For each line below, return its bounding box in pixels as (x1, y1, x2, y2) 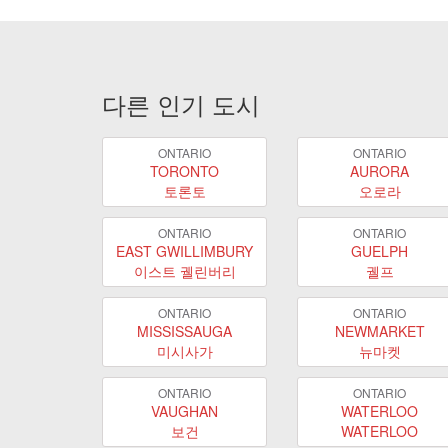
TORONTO (150, 160, 219, 181)
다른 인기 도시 (102, 86, 260, 121)
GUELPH (351, 240, 408, 261)
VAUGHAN (151, 400, 218, 421)
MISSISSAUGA (137, 320, 232, 341)
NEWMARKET (334, 320, 425, 341)
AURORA (350, 160, 409, 181)
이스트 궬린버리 (133, 260, 236, 281)
